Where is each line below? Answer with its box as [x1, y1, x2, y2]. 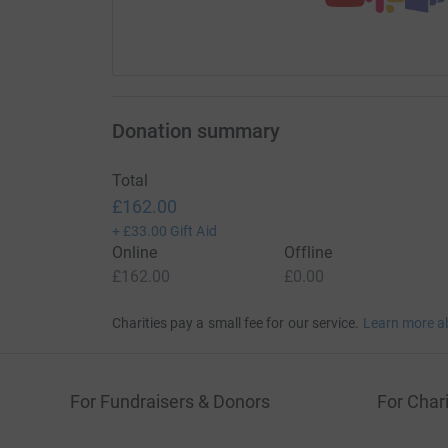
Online [111, 242, 157, 262]
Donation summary [111, 118, 280, 143]
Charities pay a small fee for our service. [111, 314, 360, 331]
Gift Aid [170, 222, 217, 239]
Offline [283, 242, 333, 262]
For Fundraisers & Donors [70, 390, 270, 412]
